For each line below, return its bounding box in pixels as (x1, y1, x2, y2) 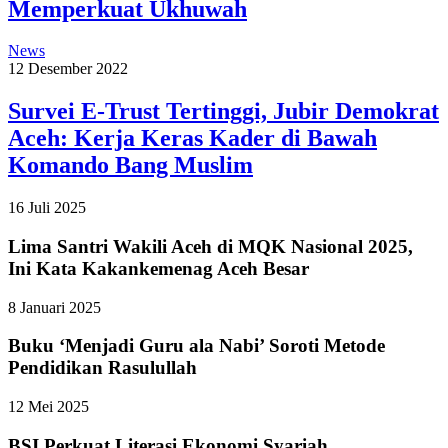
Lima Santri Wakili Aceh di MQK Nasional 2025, (8, 235, 413, 257)
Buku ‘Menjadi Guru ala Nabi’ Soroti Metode (8, 335, 385, 357)
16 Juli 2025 (8, 199, 86, 217)
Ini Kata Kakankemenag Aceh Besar (8, 257, 309, 279)
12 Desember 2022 (8, 60, 128, 78)
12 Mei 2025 (8, 398, 89, 416)
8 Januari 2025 (8, 298, 101, 316)
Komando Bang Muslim (8, 152, 253, 179)
